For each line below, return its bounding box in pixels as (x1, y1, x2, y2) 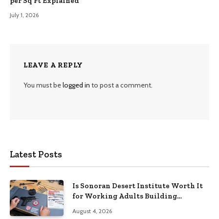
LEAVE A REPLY (23, 61, 83, 70)
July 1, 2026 (10, 11, 39, 19)
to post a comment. (90, 81, 153, 90)
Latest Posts (10, 149, 62, 160)
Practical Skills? (72, 202, 132, 211)
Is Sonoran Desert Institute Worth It (72, 181, 203, 191)
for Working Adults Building (72, 192, 177, 201)
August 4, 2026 (72, 207, 112, 215)
